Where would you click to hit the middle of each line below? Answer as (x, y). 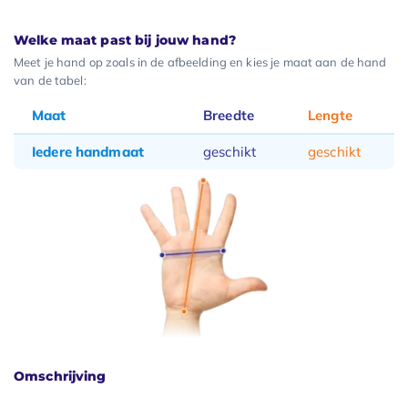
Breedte (229, 115)
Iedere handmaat (88, 152)
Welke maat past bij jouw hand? (125, 40)
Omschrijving (60, 376)
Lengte (330, 115)
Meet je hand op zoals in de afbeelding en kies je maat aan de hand (200, 62)
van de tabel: (50, 80)
